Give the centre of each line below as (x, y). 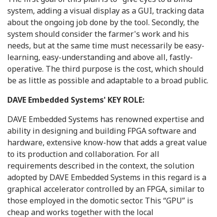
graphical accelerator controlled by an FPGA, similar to (106, 189)
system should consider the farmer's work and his (98, 34)
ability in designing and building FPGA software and (102, 131)
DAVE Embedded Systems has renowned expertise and (106, 119)
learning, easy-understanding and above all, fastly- (100, 57)
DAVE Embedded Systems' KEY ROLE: (76, 100)
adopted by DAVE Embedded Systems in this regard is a (107, 177)
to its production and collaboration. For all (83, 154)
